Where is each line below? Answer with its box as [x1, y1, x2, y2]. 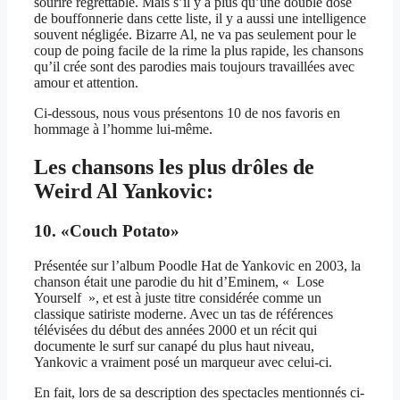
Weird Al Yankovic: [34, 179, 213, 204]
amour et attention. [34, 75, 138, 91]
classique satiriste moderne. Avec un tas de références [34, 305, 333, 321]
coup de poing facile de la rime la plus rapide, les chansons [34, 43, 363, 59]
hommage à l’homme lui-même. [34, 121, 212, 137]
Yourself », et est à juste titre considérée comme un [34, 289, 321, 305]
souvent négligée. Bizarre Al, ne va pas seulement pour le [34, 27, 356, 43]
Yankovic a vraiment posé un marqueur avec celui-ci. [34, 354, 332, 370]
